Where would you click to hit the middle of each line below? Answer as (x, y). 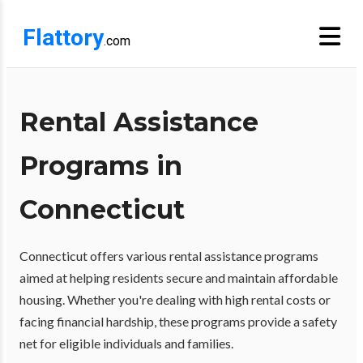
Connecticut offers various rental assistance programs (169, 256)
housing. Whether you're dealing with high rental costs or (175, 299)
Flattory (63, 38)
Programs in (101, 166)
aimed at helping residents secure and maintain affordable (179, 278)
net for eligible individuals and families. (126, 343)
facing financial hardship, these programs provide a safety (178, 321)
